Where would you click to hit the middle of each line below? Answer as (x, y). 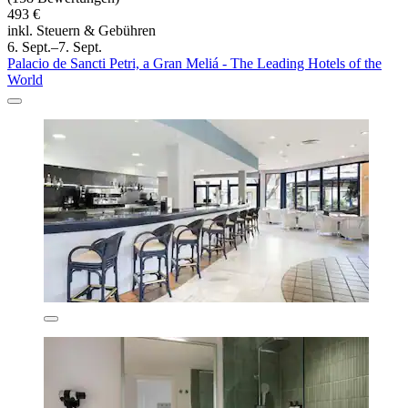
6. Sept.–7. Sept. (55, 47)
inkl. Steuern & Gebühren (82, 31)
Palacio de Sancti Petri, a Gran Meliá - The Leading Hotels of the (194, 64)
